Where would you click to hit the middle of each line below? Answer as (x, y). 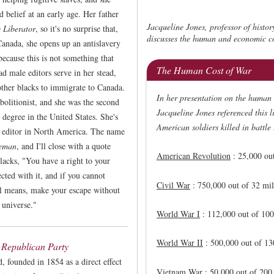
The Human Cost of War (204, 70)
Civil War (173, 185)
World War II (180, 243)
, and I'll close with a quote (64, 146)
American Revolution (194, 156)
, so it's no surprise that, (77, 28)
